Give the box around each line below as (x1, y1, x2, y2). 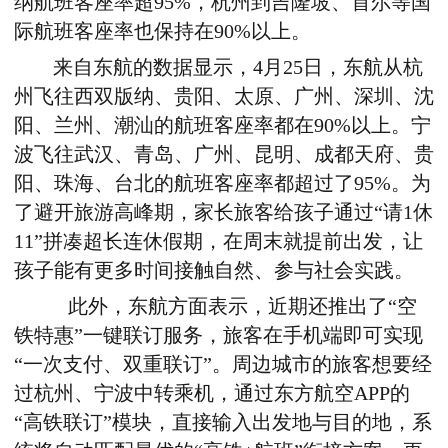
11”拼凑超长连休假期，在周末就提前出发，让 (14, 231, 423, 253)
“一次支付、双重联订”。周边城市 (14, 354, 312, 376)
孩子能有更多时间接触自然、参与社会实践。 (14, 260, 414, 282)
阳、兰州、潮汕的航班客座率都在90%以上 (14, 115, 391, 137)
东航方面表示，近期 (128, 296, 309, 318)
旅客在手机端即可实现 (223, 325, 423, 347)
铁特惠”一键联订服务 (14, 325, 203, 347)
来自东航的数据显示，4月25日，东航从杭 (53, 57, 424, 79)
